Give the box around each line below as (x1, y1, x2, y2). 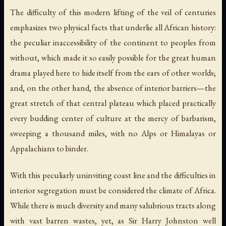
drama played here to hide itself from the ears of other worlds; (10, 67, 216, 79)
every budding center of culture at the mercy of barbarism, (10, 112, 216, 124)
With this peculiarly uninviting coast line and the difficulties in (10, 169, 216, 181)
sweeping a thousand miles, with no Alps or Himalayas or (10, 128, 216, 139)
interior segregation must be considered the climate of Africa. (10, 185, 216, 196)
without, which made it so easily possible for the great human (10, 52, 216, 64)
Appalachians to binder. (10, 143, 88, 154)
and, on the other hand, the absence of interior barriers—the (10, 82, 216, 94)
